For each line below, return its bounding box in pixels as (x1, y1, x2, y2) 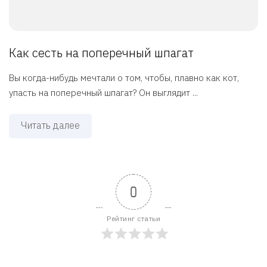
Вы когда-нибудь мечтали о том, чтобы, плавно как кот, (9, 72, 239, 83)
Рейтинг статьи (107, 213, 160, 223)
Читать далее (21, 119, 80, 131)
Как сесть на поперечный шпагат (9, 44, 194, 61)
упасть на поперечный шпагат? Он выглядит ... (9, 86, 198, 98)
